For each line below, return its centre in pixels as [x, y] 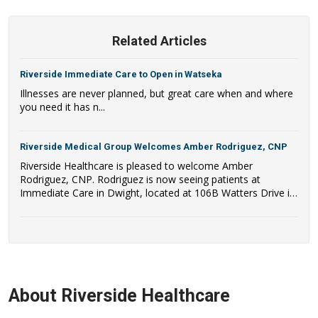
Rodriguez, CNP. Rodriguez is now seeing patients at [140, 179]
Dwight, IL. [44, 206]
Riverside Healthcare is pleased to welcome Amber [136, 165]
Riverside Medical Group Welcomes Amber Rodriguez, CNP [154, 146]
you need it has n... [62, 106]
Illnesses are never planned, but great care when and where [157, 93]
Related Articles [159, 40]
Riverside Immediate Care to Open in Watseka [121, 74]
